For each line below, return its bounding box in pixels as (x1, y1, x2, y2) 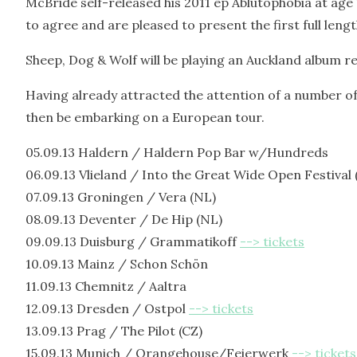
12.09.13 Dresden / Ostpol (25, 300, 189, 316)
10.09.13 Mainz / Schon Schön (25, 256, 208, 272)
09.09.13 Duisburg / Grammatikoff (25, 233, 240, 249)
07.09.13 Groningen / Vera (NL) (25, 189, 216, 205)
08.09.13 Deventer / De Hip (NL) (25, 211, 222, 227)
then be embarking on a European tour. (25, 109, 265, 125)
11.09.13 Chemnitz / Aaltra (25, 278, 186, 294)
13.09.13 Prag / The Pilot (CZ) (25, 323, 202, 339)
